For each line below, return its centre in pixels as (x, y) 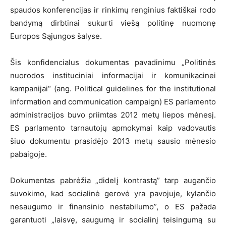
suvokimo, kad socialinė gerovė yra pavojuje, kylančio (113, 193)
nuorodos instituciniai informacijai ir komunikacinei (113, 75)
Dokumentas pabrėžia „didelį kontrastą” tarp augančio (113, 180)
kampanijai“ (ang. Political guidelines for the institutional (113, 88)
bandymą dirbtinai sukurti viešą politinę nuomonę (113, 23)
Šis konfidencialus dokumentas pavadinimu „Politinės (113, 62)
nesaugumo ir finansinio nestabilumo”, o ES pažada (113, 206)
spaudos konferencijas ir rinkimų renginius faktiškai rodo (113, 10)
